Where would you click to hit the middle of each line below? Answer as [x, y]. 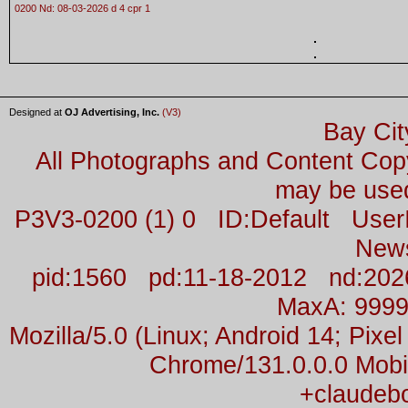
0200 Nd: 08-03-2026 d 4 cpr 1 [82, 8]
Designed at [37, 112]
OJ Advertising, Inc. [112, 112]
